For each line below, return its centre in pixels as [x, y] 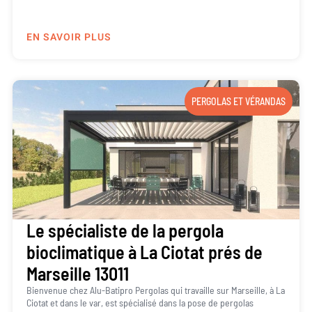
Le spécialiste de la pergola [125, 231]
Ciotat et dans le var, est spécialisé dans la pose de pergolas [140, 303]
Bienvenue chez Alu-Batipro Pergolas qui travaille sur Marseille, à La [155, 290]
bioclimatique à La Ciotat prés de [144, 252]
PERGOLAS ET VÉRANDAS [239, 102]
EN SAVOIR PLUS [69, 38]
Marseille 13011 [77, 274]
